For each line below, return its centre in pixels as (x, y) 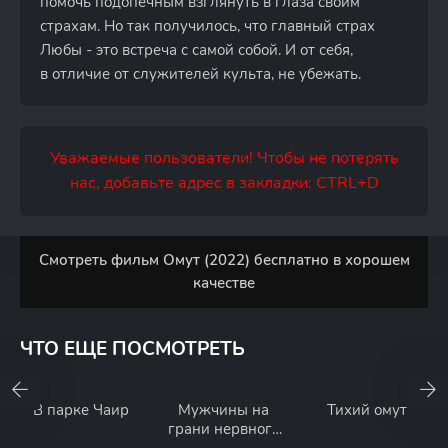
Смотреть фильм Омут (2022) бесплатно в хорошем (224, 260)
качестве (224, 283)
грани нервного (223, 429)
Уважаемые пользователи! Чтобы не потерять (224, 158)
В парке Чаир (81, 410)
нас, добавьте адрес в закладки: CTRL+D (224, 183)
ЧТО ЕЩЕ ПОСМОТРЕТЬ (132, 349)
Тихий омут (366, 410)
